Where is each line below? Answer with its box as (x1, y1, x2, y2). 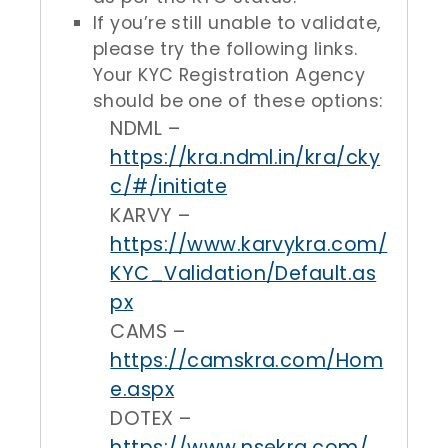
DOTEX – (110, 405, 192, 432)
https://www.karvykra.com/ (110, 231, 388, 258)
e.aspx (110, 376, 175, 403)
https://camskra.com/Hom (110, 347, 384, 374)
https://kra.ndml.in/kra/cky (110, 144, 381, 171)
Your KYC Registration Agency (92, 63, 366, 87)
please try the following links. (92, 37, 358, 61)
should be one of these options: (92, 89, 383, 113)
